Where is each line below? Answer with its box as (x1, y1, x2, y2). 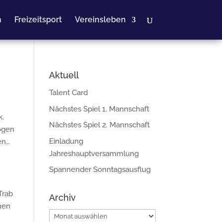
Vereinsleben (74, 15, 126, 24)
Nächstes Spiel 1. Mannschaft (49, 104, 149, 113)
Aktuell (49, 70, 79, 80)
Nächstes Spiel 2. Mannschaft (49, 120, 150, 129)
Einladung (49, 136, 83, 146)
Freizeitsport (14, 15, 62, 24)
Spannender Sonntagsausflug (49, 165, 151, 174)
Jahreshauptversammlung (49, 149, 139, 158)
